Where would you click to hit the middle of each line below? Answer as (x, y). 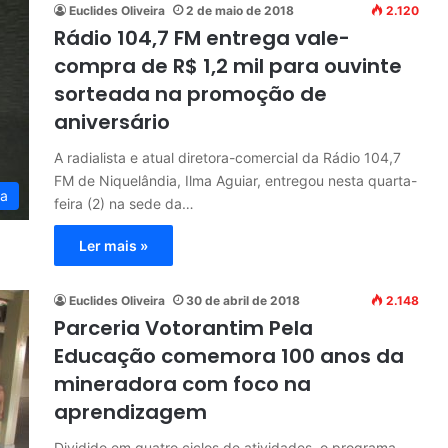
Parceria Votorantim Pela (183, 328)
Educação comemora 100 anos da (229, 356)
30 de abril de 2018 (243, 301)
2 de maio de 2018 (240, 11)
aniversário (112, 122)
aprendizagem (130, 412)
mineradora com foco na (182, 384)
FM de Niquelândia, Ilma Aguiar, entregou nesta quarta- (235, 181)
